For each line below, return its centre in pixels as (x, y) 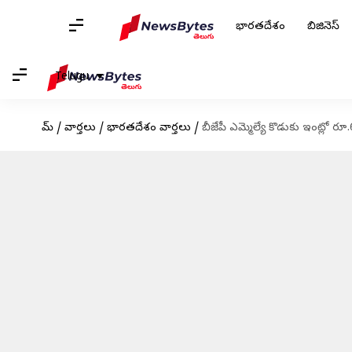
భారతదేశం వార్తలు (148, 128)
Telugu (72, 77)
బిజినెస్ (323, 27)
